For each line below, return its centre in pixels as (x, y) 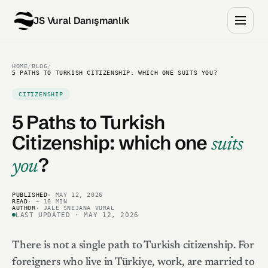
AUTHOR (24, 208)
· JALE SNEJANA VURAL (75, 208)
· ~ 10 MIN (48, 201)
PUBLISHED (30, 195)
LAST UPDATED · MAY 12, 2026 (77, 215)
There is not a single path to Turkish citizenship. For (133, 246)
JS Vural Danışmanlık (81, 20)
